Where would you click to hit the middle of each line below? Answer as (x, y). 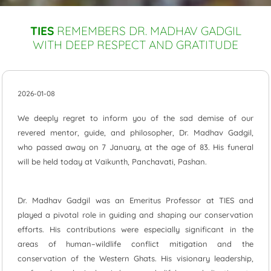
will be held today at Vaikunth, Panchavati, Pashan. (135, 161)
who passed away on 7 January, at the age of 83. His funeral (135, 147)
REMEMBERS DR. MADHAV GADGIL (147, 31)
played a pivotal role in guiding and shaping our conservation (135, 214)
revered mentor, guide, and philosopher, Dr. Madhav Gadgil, (135, 132)
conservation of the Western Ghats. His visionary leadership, (135, 258)
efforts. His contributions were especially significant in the (135, 229)
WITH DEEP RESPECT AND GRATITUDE (135, 44)
